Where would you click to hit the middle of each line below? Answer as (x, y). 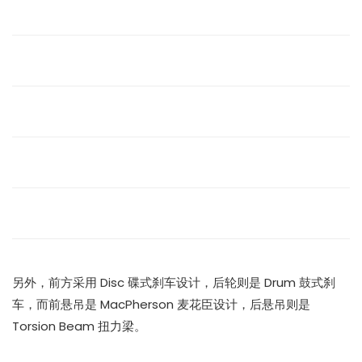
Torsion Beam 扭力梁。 (79, 326)
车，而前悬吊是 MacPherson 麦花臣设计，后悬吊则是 (161, 304)
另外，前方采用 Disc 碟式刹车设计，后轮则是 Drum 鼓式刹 (174, 282)
